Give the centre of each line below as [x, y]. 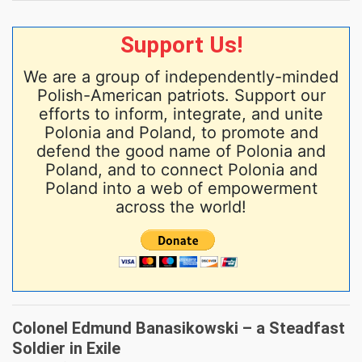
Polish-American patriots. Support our [181, 96]
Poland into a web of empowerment [181, 189]
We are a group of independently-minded [181, 77]
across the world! [181, 207]
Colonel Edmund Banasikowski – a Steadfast [179, 328]
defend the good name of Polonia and [181, 152]
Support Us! [181, 45]
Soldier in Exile [66, 349]
